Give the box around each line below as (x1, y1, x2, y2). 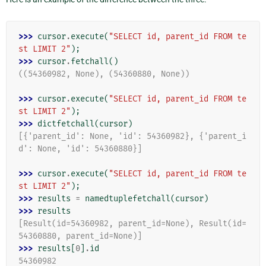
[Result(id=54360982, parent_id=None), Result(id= (18, 218, 246, 229)
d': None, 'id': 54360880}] (18, 144, 142, 154)
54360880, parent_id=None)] (18, 231, 142, 242)
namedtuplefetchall (85, 194, 170, 204)
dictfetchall (37, 119, 94, 129)
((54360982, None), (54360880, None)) (18, 69, 189, 80)
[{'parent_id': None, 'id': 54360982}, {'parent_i (18, 131, 246, 142)
